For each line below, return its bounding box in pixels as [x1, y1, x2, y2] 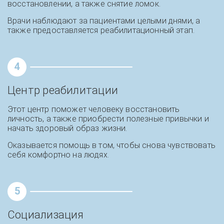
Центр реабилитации [7, 83, 118, 96]
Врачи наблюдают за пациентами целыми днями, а [7, 15, 200, 25]
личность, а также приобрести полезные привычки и [7, 113, 209, 123]
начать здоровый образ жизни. [7, 123, 127, 133]
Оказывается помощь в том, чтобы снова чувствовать [7, 140, 215, 150]
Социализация [7, 208, 84, 221]
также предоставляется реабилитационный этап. [7, 25, 195, 35]
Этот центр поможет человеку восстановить [7, 104, 180, 114]
